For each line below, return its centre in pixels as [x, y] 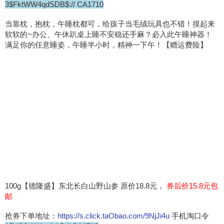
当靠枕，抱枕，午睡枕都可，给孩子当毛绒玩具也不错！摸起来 [110, 23]
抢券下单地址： [31, 215]
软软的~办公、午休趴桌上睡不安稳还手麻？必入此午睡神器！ [108, 34]
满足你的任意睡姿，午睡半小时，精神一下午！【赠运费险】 [106, 44]
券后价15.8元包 [192, 185]
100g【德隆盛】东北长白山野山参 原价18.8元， [86, 185]
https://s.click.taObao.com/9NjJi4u [113, 215]
